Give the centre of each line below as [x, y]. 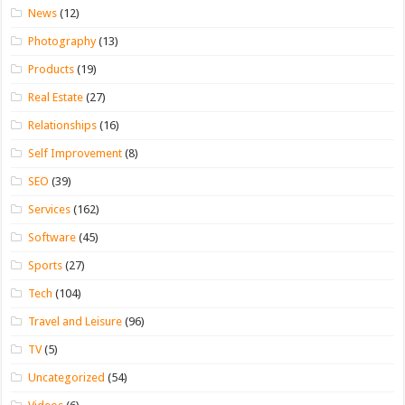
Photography [62, 41]
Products [52, 69]
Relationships [63, 125]
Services [50, 209]
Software [52, 237]
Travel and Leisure [75, 321]
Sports [46, 265]
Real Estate [56, 97]
